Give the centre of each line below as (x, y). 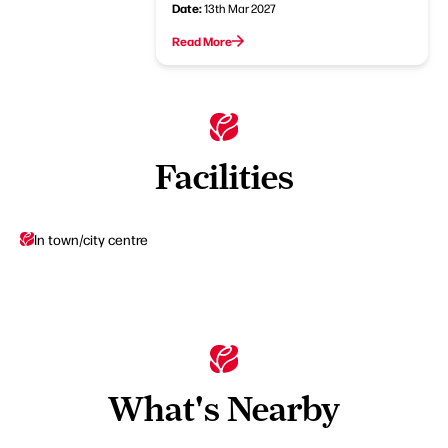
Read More (202, 40)
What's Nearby (224, 408)
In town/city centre (91, 238)
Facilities (224, 176)
